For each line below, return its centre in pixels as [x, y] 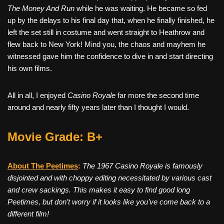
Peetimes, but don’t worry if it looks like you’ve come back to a [109, 202]
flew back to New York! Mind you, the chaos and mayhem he [106, 44]
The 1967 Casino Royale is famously [142, 166]
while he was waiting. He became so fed [142, 8]
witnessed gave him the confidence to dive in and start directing [110, 56]
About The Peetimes [43, 166]
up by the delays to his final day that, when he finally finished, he [111, 20]
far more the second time [157, 95]
